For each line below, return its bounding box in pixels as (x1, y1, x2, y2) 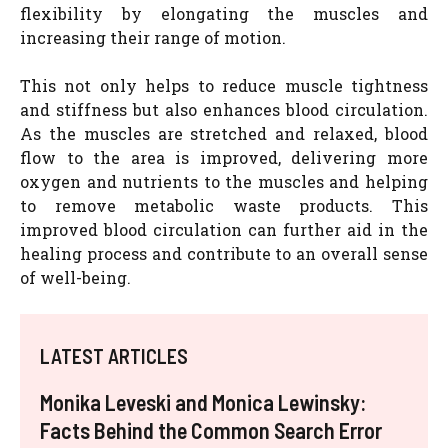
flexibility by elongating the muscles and (20, 2, 428, 24)
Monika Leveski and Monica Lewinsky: (40, 388, 366, 415)
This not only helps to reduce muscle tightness (20, 74, 428, 96)
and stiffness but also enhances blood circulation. (20, 98, 428, 120)
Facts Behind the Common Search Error (40, 416, 382, 443)
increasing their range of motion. (20, 26, 286, 48)
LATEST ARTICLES (40, 343, 188, 368)
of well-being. (20, 266, 131, 288)
